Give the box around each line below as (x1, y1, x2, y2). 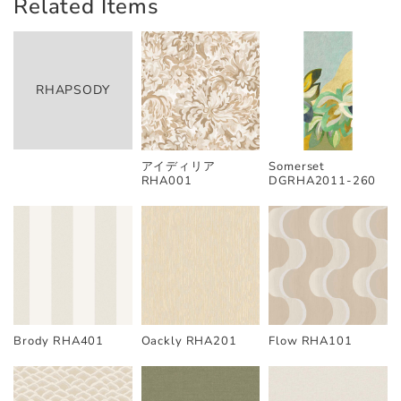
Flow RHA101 (269, 332, 353, 349)
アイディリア (141, 158, 216, 175)
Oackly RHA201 (141, 332, 237, 349)
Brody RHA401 (13, 332, 105, 349)
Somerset (269, 158, 326, 175)
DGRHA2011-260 (269, 172, 377, 189)
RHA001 (141, 172, 192, 189)
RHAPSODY (35, 81, 110, 98)
